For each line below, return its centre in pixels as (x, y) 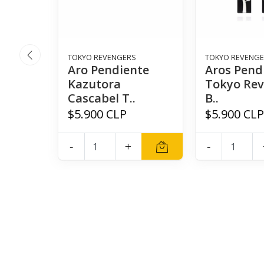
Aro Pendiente (109, 70)
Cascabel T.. (102, 98)
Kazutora (95, 84)
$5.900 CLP (98, 114)
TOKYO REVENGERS (102, 57)
